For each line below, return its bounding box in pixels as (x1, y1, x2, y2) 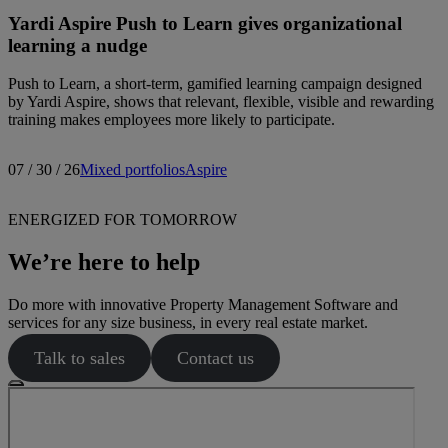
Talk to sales (33, 348, 125, 369)
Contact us (176, 348, 254, 369)
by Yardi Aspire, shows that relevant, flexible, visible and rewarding (8, 93, 434, 111)
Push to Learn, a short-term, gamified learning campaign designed (8, 75, 422, 93)
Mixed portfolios (80, 161, 185, 179)
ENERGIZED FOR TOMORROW (8, 211, 237, 229)
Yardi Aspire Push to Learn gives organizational (8, 12, 402, 34)
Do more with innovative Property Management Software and (8, 296, 398, 314)
